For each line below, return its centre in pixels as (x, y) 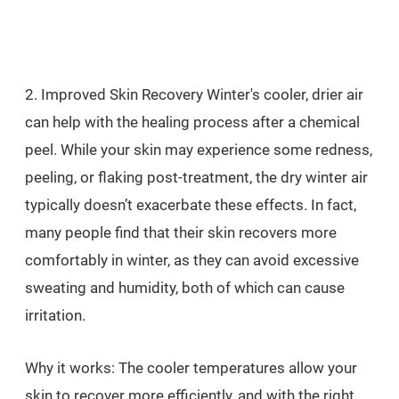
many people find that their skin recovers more (181, 232)
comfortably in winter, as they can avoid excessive (192, 260)
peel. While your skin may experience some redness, (199, 150)
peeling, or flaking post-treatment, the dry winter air (196, 177)
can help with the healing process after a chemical (192, 122)
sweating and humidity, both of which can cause (185, 288)
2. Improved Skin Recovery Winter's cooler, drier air (194, 94)
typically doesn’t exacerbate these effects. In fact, (191, 205)
